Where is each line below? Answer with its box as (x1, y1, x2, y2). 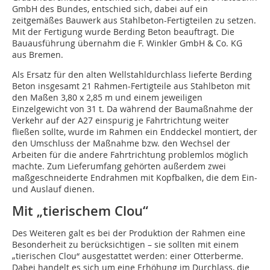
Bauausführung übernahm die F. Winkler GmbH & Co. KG (12, 37, 242, 49)
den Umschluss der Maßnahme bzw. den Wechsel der (12, 137, 230, 149)
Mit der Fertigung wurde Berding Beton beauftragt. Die (12, 26, 234, 38)
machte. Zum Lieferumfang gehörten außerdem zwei (12, 160, 226, 172)
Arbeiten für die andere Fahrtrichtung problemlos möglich (12, 149, 248, 161)
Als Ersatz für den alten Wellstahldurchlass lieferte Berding (12, 69, 252, 81)
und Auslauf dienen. (12, 183, 95, 195)
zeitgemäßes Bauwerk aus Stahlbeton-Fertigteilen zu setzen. (12, 14, 256, 27)
